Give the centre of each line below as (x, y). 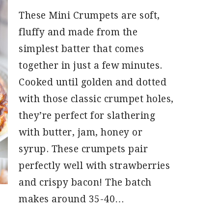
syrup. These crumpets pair (83, 149)
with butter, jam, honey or (81, 132)
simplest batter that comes (81, 49)
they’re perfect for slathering (87, 116)
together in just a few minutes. (91, 66)
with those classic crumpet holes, (96, 99)
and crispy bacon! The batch (85, 182)
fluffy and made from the (78, 32)
